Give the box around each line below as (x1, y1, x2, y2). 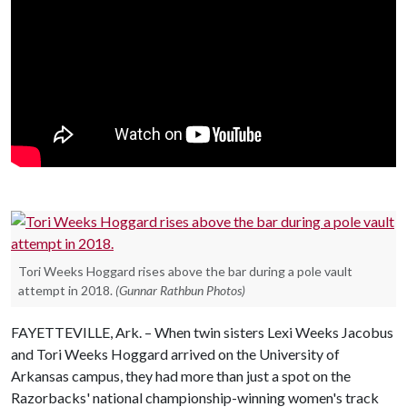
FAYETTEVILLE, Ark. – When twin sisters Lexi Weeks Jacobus (11, 323, 393, 341)
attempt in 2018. (18, 282, 113, 298)
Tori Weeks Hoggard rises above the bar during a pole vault (18, 263, 352, 279)
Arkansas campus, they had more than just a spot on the (11, 366, 351, 384)
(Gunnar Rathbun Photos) (115, 282, 245, 298)
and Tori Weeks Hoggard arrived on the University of (11, 344, 340, 362)
